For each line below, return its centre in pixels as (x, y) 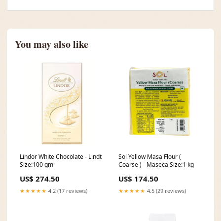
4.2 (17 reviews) (67, 191)
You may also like (52, 44)
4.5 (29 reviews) (166, 191)
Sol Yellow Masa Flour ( (150, 157)
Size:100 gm (37, 165)
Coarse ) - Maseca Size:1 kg (156, 165)
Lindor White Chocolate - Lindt (61, 157)
